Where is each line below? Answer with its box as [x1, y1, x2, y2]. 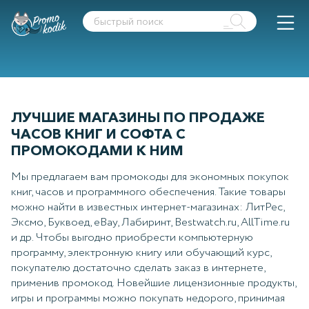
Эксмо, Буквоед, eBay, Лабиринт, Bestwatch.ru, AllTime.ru [11, 214, 290, 230]
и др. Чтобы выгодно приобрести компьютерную [11, 229, 253, 246]
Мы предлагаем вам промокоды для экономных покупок [11, 168, 289, 185]
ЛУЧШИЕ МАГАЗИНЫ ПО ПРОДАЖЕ [11, 108, 265, 126]
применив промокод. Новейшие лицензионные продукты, [11, 275, 296, 291]
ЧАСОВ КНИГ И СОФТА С [11, 125, 186, 142]
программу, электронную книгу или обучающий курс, [11, 244, 271, 261]
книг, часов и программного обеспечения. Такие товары [11, 183, 286, 200]
